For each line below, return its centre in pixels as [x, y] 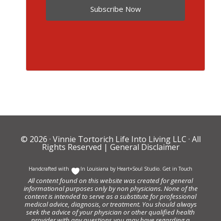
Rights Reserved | [75, 147]
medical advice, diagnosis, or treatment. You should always [110, 204]
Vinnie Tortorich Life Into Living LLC [119, 139]
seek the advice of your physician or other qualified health [110, 212]
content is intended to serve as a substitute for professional [110, 196]
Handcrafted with [50, 168]
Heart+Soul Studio [137, 168]
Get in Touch [177, 168]
